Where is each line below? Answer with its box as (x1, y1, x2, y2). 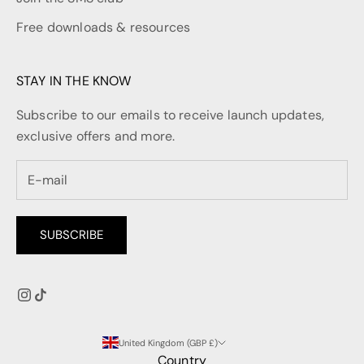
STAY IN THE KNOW (16, 72, 132, 90)
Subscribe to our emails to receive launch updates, (16, 106, 325, 124)
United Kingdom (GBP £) (118, 336, 218, 349)
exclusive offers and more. (16, 128, 175, 145)
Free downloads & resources (16, 19, 191, 37)
